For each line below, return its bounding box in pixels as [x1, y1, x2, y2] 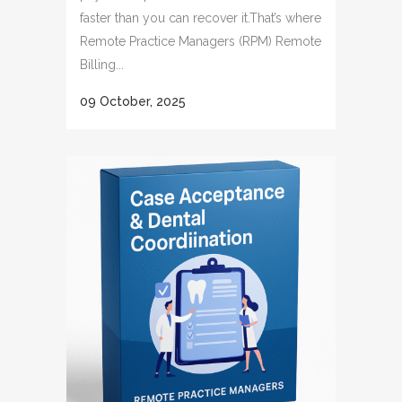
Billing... [80, 57, 124, 72]
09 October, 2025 [80, 94, 186, 109]
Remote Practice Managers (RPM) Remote [80, 34, 321, 48]
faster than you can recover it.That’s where [80, 11, 321, 25]
